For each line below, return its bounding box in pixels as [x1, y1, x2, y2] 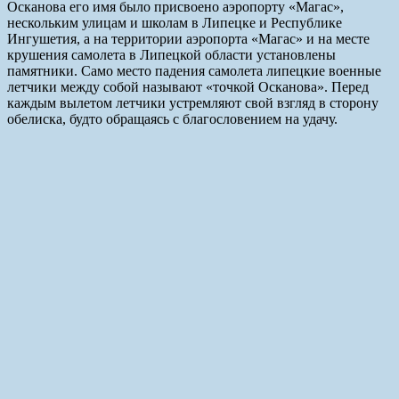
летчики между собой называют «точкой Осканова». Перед [7, 78, 369, 94]
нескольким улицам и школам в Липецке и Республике [7, 14, 342, 30]
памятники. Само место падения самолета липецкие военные [7, 62, 381, 78]
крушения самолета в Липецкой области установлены [7, 46, 336, 62]
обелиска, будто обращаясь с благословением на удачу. [7, 110, 338, 126]
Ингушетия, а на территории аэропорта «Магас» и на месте [7, 30, 370, 46]
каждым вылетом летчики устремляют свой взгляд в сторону [7, 94, 379, 110]
